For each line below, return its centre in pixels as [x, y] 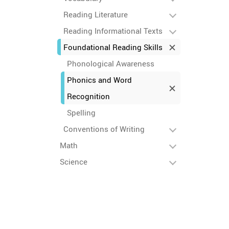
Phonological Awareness [111, 63]
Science [74, 162]
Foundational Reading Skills [113, 47]
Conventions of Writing [104, 129]
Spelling [81, 112]
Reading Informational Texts [113, 31]
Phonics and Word [99, 80]
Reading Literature [96, 14]
